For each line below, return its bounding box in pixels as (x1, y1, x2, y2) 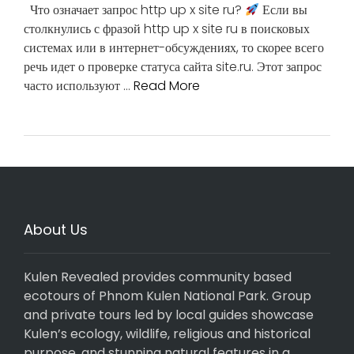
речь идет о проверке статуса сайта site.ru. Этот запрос (24, 58, 322, 76)
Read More (134, 77, 200, 95)
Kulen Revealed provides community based (24, 268, 292, 286)
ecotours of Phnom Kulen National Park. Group (24, 287, 311, 305)
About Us (24, 220, 88, 239)
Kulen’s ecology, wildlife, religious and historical (24, 325, 311, 343)
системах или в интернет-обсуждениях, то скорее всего (24, 39, 324, 57)
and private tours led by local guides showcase (24, 306, 314, 324)
